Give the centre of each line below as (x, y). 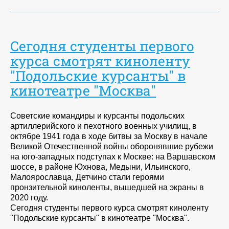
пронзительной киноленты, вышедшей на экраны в (107, 188)
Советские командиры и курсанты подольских (97, 116)
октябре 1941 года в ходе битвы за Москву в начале (109, 136)
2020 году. (29, 198)
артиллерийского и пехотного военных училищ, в (104, 126)
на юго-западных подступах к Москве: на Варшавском (113, 157)
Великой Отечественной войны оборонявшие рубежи (112, 147)
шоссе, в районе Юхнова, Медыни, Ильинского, (100, 167)
